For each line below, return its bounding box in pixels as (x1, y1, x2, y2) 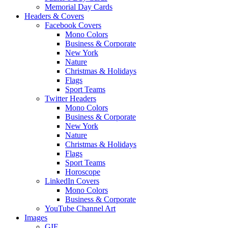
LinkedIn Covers (45, 176, 99, 185)
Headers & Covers (24, 11, 84, 20)
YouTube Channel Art (45, 204, 116, 213)
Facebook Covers (45, 20, 101, 30)
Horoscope (65, 167, 100, 176)
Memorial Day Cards (45, 2, 112, 11)
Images (24, 213, 47, 222)
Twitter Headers (45, 94, 96, 103)
